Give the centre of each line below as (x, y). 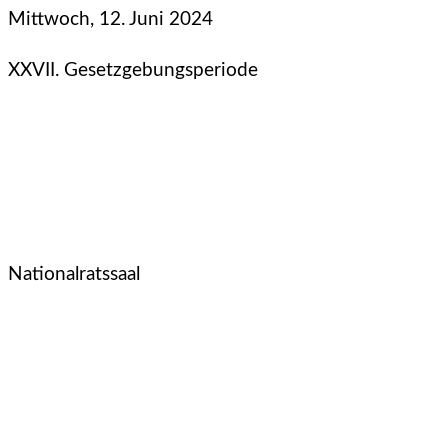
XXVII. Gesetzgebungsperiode (133, 70)
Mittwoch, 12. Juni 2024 (110, 19)
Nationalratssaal (74, 274)
